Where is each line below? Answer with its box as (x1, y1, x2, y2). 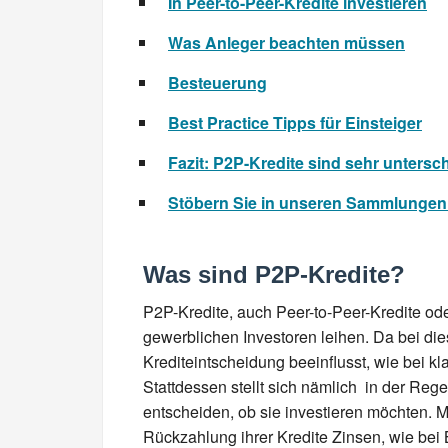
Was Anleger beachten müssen (168, 31, 405, 55)
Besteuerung (168, 71, 267, 95)
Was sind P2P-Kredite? (143, 261, 405, 289)
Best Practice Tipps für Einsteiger (168, 111, 422, 135)
